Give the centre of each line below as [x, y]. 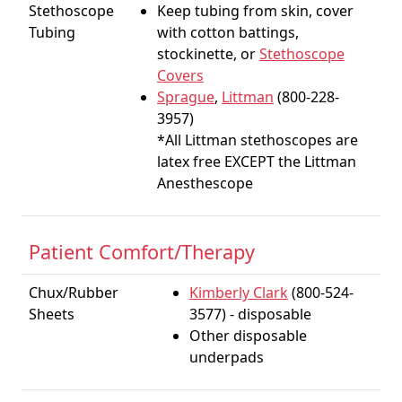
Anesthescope [205, 183]
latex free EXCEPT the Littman [257, 162]
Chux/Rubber [74, 293]
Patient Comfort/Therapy [142, 252]
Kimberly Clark [239, 293]
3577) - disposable [250, 314]
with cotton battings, [228, 32]
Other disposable [248, 336]
